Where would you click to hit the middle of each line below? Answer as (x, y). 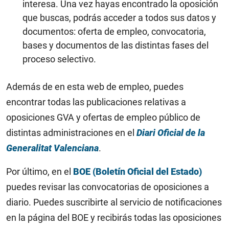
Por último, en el (40, 171)
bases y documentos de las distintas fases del (116, 45)
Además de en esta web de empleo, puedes (95, 87)
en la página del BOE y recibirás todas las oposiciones (114, 217)
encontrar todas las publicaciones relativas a (96, 102)
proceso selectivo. (59, 59)
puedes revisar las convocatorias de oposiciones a (108, 187)
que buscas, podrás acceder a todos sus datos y (119, 18)
